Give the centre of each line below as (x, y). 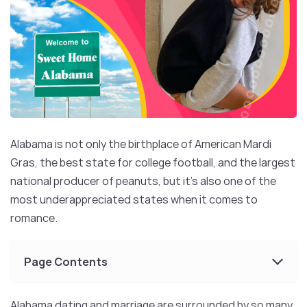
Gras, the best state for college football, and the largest (153, 162)
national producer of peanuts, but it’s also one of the (143, 181)
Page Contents (66, 261)
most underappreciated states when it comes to (134, 199)
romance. (34, 218)
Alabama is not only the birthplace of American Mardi (141, 144)
